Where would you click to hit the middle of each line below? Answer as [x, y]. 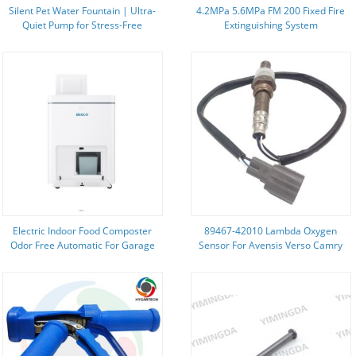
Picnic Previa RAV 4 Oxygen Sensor [271, 259]
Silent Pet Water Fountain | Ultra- [83, 11]
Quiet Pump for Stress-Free [83, 25]
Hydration [83, 39]
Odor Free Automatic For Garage [82, 245]
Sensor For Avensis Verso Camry [271, 245]
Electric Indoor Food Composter [83, 231]
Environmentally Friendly [271, 39]
